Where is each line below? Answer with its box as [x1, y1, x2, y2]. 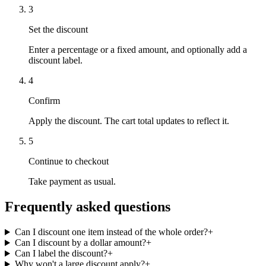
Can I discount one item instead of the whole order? [14, 227, 208, 237]
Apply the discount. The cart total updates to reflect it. [28, 116, 229, 126]
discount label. [28, 55, 83, 66]
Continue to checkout [28, 156, 109, 167]
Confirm [28, 96, 60, 106]
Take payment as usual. [28, 176, 116, 187]
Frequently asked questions [5, 199, 170, 215]
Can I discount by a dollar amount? [14, 237, 146, 248]
